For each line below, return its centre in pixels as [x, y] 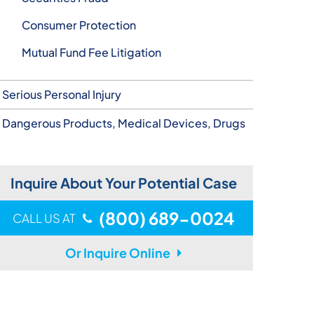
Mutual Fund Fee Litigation [92, 52]
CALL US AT [44, 218]
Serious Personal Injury [62, 94]
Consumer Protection [79, 25]
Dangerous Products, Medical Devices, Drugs [124, 123]
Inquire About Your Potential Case [123, 183]
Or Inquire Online [118, 253]
